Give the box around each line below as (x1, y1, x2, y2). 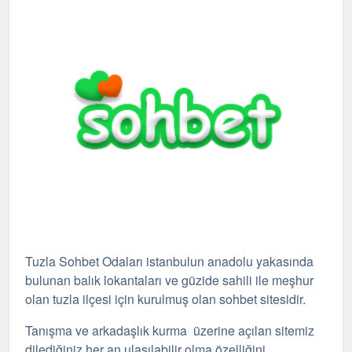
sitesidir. (257, 290, 306, 308)
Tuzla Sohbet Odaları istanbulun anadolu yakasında (25, 252, 313, 270)
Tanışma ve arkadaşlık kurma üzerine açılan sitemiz (25, 321, 314, 339)
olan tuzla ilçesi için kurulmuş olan (25, 290, 219, 308)
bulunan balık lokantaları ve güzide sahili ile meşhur (25, 271, 313, 289)
